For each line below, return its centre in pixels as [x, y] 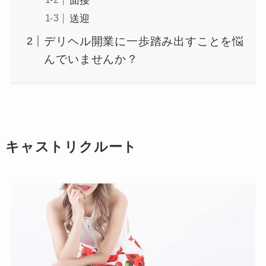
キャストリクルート [71, 147]
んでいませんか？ [91, 59]
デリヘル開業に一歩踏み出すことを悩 [144, 41]
